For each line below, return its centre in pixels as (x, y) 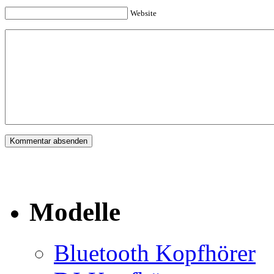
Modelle (75, 212)
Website (143, 13)
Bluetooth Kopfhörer (155, 253)
